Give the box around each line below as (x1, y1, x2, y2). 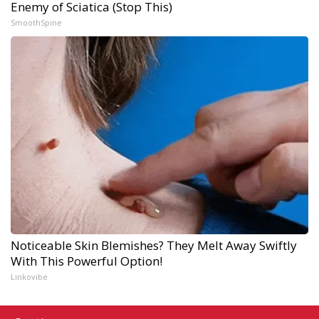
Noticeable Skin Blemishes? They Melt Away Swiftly (11, 236, 297, 253)
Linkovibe (11, 271, 48, 282)
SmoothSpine (11, 16, 62, 28)
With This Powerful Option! (11, 252, 162, 269)
